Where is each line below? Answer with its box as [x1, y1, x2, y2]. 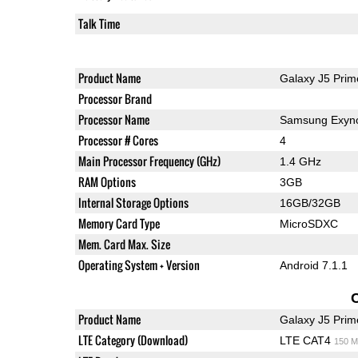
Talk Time [78, 14, 120, 32]
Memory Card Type [78, 214, 160, 232]
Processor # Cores [78, 131, 158, 149]
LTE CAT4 [279, 333, 334, 347]
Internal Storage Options [78, 193, 189, 211]
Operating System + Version [78, 256, 200, 273]
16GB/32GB [279, 196, 340, 209]
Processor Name [78, 110, 149, 128]
